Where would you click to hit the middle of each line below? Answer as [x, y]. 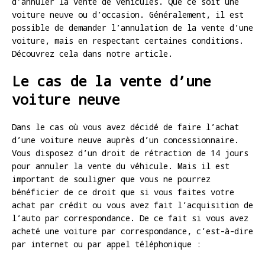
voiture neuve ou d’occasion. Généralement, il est [128, 15]
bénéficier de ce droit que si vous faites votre [123, 192]
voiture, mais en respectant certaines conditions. [128, 41]
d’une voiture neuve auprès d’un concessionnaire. [125, 140]
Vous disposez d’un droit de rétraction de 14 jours [130, 153]
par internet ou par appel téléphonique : [106, 244]
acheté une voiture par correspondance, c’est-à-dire [132, 231]
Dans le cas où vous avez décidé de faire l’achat [125, 127]
